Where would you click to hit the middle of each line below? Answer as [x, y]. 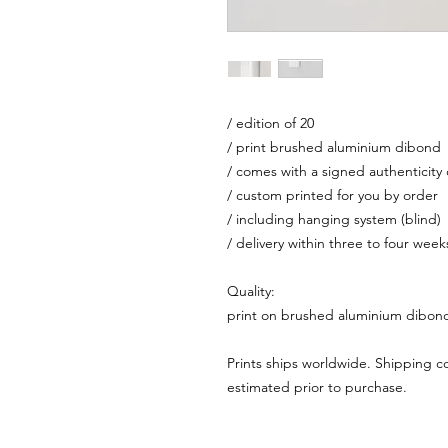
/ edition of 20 [270, 123]
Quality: [251, 291]
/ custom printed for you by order [332, 195]
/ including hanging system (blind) [334, 219]
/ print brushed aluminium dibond [334, 147]
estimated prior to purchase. [319, 387]
